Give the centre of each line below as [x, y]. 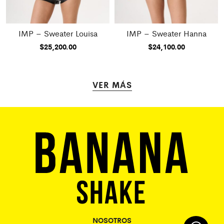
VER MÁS [112, 84]
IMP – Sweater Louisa [58, 33]
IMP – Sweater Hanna [166, 33]
